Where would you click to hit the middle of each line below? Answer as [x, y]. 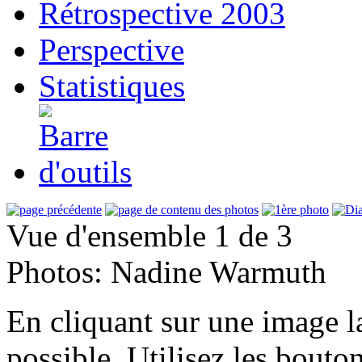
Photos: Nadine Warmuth [166, 271]
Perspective [112, 49]
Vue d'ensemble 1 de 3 [149, 235]
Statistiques [112, 86]
